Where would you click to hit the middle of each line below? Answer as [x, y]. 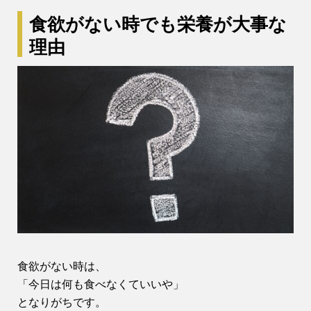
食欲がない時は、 [62, 267]
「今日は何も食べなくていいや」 [101, 285]
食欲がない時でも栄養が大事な [158, 22]
